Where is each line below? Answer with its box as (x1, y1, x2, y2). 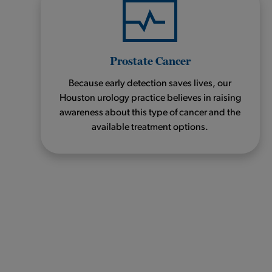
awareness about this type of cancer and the (59, 107, 241, 118)
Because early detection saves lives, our (69, 78, 232, 89)
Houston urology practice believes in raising (59, 93, 241, 103)
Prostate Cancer (109, 53, 191, 67)
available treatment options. (92, 122, 209, 132)
